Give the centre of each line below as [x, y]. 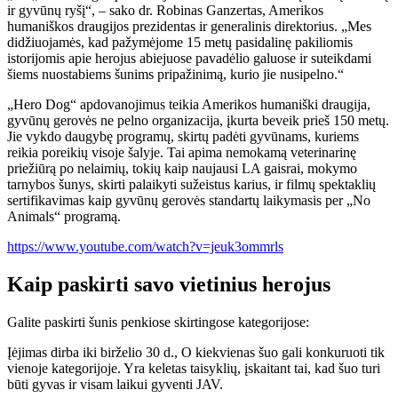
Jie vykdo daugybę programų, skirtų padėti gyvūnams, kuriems [183, 136]
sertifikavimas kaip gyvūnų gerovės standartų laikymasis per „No [189, 200]
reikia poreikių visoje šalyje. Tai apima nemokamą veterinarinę [182, 152]
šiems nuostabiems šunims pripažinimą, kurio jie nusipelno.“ [175, 74]
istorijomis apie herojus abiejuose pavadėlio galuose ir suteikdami [189, 58]
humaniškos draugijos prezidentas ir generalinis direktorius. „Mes [189, 26]
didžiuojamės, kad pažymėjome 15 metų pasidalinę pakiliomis [180, 42]
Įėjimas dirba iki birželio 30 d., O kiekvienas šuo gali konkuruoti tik [196, 352]
